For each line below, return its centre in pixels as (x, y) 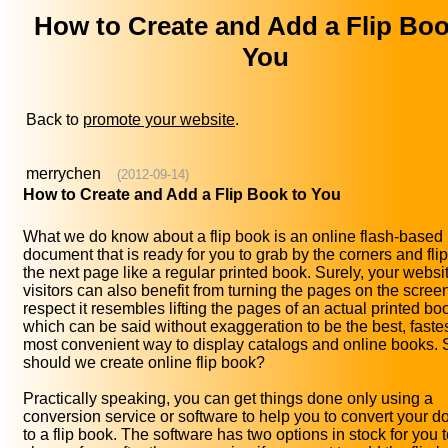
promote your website (159, 120)
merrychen (63, 174)
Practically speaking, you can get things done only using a (228, 399)
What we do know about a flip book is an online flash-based (233, 237)
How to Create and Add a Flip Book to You (182, 195)
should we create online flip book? (144, 363)
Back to (54, 120)
